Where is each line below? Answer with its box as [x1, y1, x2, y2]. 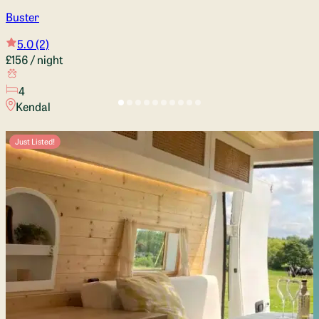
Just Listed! [15, 136, 55, 147]
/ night [28, 51, 63, 67]
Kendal [15, 98, 51, 114]
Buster [6, 8, 39, 24]
